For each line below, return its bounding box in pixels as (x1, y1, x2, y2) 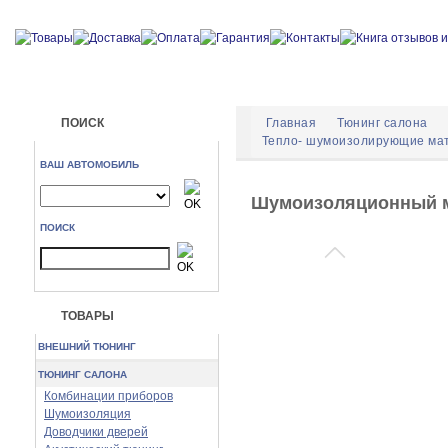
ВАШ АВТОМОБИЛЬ (40, 159, 139, 170)
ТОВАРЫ (61, 309, 114, 323)
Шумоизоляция (44, 407, 131, 421)
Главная (266, 116, 317, 130)
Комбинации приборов (44, 389, 173, 403)
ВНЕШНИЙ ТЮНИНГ (38, 341, 136, 352)
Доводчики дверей (44, 425, 148, 439)
